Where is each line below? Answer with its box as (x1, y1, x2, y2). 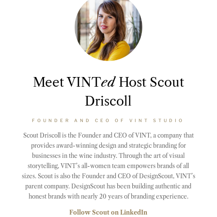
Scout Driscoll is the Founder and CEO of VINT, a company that (23, 131, 194, 139)
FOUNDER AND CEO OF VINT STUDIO (32, 117, 185, 123)
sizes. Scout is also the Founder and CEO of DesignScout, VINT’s (21, 172, 195, 180)
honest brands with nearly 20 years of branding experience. (28, 192, 188, 200)
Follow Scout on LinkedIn (69, 208, 148, 216)
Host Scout (115, 74, 184, 90)
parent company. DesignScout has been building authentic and (25, 182, 192, 190)
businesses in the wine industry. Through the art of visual (32, 152, 185, 159)
